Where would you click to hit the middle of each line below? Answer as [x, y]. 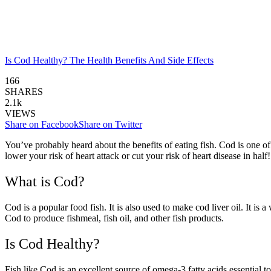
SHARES [24, 91]
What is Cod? [45, 181]
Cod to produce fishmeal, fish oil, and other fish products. [114, 218]
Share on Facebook [42, 124]
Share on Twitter [110, 124]
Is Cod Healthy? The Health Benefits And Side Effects [109, 60]
